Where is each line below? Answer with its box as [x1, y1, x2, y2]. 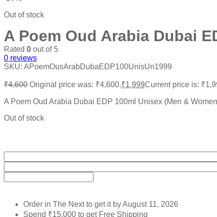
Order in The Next [23, 200, 86, 209]
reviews [8, 53, 37, 62]
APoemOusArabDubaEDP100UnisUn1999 [24, 62, 172, 71]
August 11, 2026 [123, 200, 178, 209]
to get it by [86, 200, 123, 209]
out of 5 [31, 45, 58, 53]
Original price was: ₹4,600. [30, 80, 121, 89]
